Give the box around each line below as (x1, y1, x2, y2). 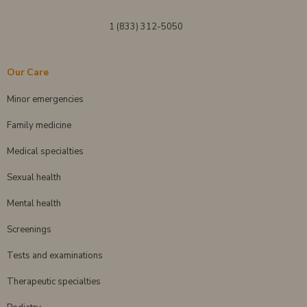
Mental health (7, 197, 61, 210)
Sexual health (7, 171, 61, 184)
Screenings (7, 223, 51, 236)
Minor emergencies (7, 93, 84, 106)
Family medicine (7, 119, 71, 132)
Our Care (7, 65, 49, 79)
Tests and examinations (7, 249, 103, 262)
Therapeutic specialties (7, 275, 101, 288)
